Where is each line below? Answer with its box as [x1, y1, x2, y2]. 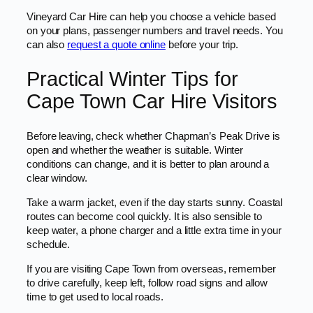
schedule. [27, 238, 71, 250]
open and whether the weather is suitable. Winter [27, 145, 244, 156]
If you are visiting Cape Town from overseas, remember [27, 263, 276, 275]
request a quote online [67, 38, 166, 50]
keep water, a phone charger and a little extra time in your [27, 224, 282, 236]
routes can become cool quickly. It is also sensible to [27, 210, 262, 222]
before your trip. [165, 38, 239, 50]
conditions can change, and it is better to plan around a [27, 159, 270, 170]
